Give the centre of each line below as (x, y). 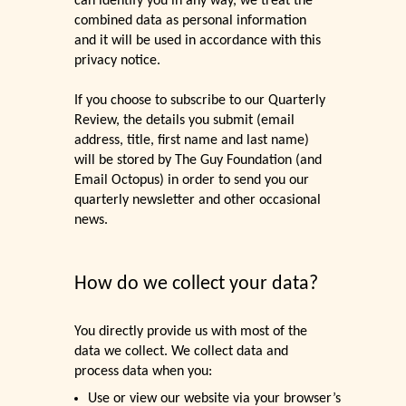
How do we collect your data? (197, 285)
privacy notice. (118, 61)
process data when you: (144, 372)
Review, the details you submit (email (185, 121)
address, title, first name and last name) (192, 141)
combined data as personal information (191, 21)
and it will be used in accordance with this (198, 41)
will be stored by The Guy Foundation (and (198, 161)
